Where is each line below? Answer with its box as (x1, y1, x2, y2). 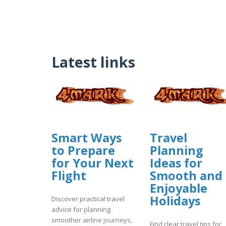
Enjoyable (150, 180, 207, 196)
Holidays (150, 192, 200, 209)
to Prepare (51, 142, 115, 158)
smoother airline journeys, (51, 215, 132, 225)
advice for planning (51, 205, 110, 214)
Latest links (51, 52, 135, 72)
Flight (51, 167, 86, 184)
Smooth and (150, 167, 222, 184)
